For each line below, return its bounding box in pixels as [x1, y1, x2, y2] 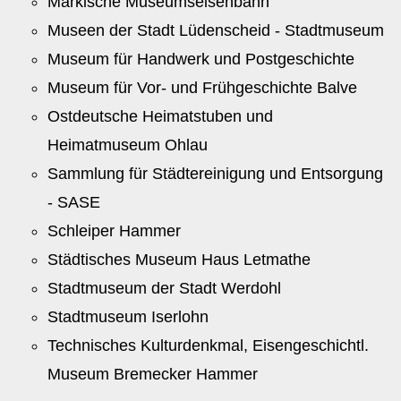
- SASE [47, 193, 101, 211]
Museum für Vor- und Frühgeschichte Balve [47, 79, 358, 97]
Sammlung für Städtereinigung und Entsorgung [47, 165, 384, 183]
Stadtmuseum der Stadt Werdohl [47, 279, 282, 297]
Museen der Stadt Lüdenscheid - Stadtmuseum [47, 21, 385, 39]
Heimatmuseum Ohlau [47, 136, 209, 154]
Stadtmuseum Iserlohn [47, 308, 209, 326]
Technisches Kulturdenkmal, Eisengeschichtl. [47, 337, 370, 354]
